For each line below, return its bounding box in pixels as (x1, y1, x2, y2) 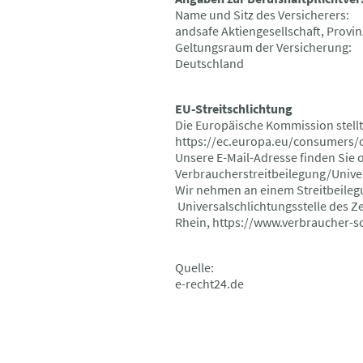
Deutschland (175, 54, 244, 71)
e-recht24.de (175, 275, 244, 292)
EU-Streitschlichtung (175, 100, 293, 117)
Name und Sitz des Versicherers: (175, 6, 349, 23)
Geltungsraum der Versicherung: (175, 38, 352, 55)
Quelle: (175, 258, 214, 275)
